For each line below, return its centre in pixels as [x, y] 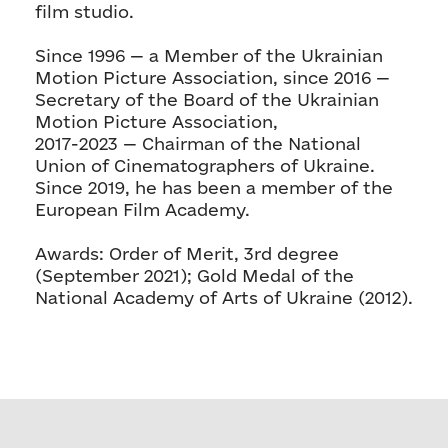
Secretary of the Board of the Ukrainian [207, 99]
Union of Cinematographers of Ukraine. [205, 165]
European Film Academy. [142, 209]
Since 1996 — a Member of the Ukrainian [209, 55]
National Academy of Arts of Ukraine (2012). [224, 297]
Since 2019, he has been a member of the [214, 187]
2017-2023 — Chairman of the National [198, 143]
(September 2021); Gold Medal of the [194, 275]
